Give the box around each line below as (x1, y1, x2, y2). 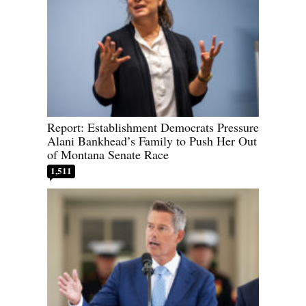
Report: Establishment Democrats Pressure (47, 118, 259, 135)
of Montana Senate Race (47, 145, 169, 163)
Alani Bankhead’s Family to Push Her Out (47, 132, 257, 149)
